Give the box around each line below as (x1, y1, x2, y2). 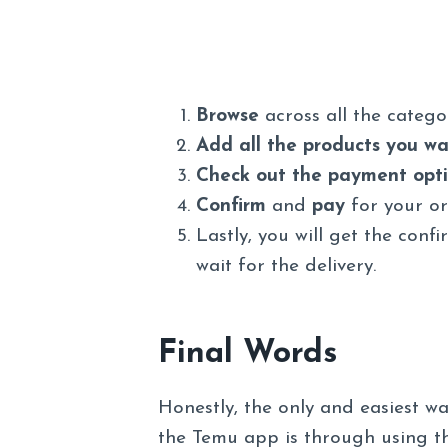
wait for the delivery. (195, 257, 382, 277)
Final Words (157, 338, 337, 371)
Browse (195, 107, 259, 127)
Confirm (195, 197, 266, 217)
